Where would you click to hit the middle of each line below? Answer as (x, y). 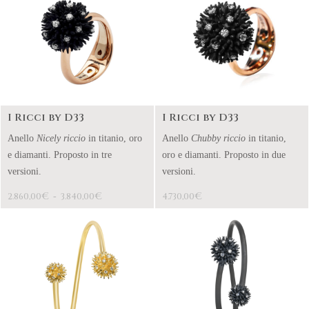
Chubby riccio (217, 138)
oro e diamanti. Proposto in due (224, 155)
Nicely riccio (60, 138)
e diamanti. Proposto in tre (60, 155)
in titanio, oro (114, 138)
